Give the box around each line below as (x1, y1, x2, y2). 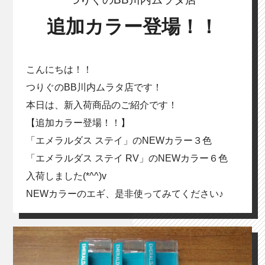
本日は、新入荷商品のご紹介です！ (25, 99, 177, 110)
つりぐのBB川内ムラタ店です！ (25, 82, 162, 92)
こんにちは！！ (25, 64, 92, 75)
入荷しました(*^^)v (25, 170, 106, 181)
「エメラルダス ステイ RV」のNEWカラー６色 (25, 153, 228, 163)
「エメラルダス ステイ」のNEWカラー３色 (25, 135, 212, 146)
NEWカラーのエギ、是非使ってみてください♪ (25, 188, 224, 199)
